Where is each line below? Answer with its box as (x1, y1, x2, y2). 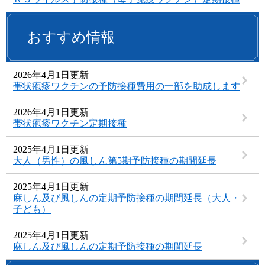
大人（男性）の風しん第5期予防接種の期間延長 (13, 156, 216, 166)
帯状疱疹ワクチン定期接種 (13, 118, 127, 129)
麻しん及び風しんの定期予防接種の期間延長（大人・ (13, 193, 240, 203)
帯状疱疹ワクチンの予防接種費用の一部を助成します (13, 81, 240, 92)
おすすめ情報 (27, 30, 115, 46)
